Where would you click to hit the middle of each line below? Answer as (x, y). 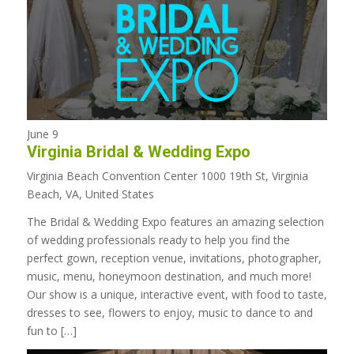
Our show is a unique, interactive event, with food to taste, (177, 294)
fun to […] (51, 330)
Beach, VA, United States (90, 194)
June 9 (42, 134)
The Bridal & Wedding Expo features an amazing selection (175, 221)
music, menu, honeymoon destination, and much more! (169, 276)
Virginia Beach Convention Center (113, 176)
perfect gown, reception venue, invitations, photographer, (174, 258)
